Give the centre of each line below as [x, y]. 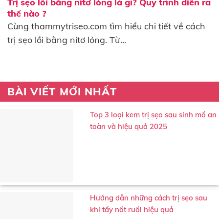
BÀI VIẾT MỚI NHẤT [62, 91]
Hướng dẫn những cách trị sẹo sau [149, 197]
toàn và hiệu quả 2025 [129, 127]
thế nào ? [27, 14]
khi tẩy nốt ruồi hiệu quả [132, 209]
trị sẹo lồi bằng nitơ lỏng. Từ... [66, 40]
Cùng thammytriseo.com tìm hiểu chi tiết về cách [106, 26]
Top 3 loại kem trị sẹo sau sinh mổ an [153, 115]
